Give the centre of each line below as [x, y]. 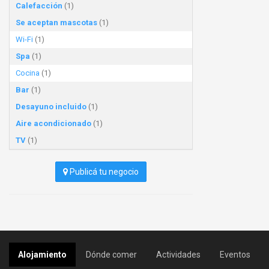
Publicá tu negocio [103, 172]
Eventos [235, 255]
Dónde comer [111, 255]
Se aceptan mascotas [56, 23]
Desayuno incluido [51, 107]
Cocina [28, 73]
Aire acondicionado [53, 123]
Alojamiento [42, 255]
